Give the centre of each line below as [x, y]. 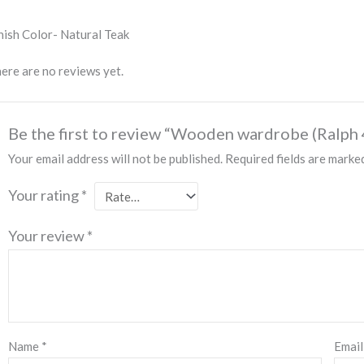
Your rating [45, 195]
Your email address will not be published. [116, 159]
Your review [48, 236]
